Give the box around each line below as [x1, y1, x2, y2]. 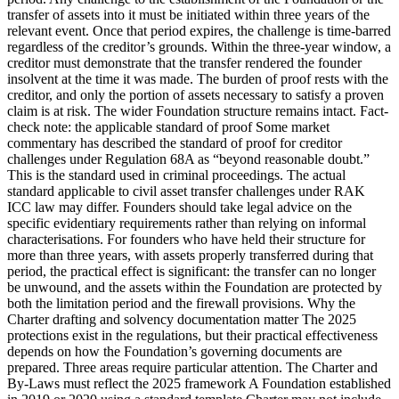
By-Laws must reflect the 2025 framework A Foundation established [7, 376, 391, 392]
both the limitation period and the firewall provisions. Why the [7, 296, 355, 312]
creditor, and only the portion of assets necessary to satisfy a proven [7, 87, 384, 103]
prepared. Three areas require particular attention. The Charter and [7, 360, 378, 376]
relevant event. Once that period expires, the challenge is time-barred [7, 23, 391, 39]
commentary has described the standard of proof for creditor [7, 135, 342, 151]
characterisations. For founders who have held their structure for [7, 232, 365, 248]
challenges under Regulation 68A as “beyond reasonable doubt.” [7, 151, 370, 167]
